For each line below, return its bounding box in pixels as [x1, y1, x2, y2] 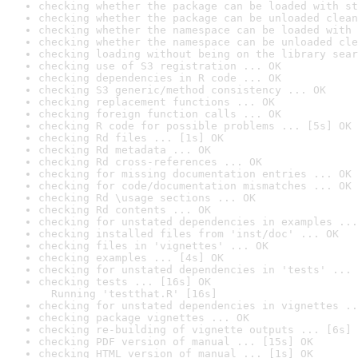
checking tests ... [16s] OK [38, 276, 211, 288]
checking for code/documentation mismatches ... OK [38, 180, 352, 192]
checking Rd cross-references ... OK [38, 156, 262, 168]
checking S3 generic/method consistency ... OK [38, 84, 326, 96]
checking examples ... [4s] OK [38, 252, 224, 264]
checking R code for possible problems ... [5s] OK [38, 120, 352, 132]
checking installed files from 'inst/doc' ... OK [38, 228, 339, 240]
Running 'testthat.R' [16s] [38, 288, 217, 300]
